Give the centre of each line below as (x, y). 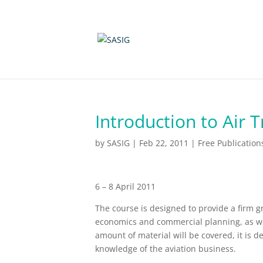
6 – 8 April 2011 (125, 186)
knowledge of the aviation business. (166, 249)
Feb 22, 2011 (164, 143)
